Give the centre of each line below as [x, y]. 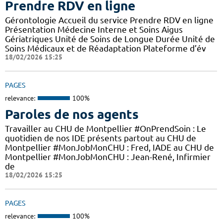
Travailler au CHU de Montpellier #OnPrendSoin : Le [106, 129]
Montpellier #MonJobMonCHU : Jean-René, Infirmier [108, 157]
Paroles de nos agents [72, 114]
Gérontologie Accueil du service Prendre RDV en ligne [109, 20]
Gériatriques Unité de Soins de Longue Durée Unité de [110, 39]
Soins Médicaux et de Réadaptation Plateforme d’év [106, 48]
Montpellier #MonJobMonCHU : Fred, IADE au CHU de [110, 148]
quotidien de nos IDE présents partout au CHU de [101, 138]
